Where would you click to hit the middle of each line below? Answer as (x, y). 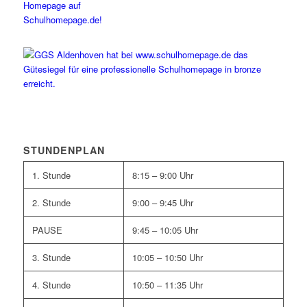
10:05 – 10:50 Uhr (167, 258)
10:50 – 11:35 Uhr (167, 285)
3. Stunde (51, 258)
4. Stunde (51, 285)
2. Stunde (51, 203)
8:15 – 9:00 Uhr (162, 175)
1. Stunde (51, 175)
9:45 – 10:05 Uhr (165, 230)
